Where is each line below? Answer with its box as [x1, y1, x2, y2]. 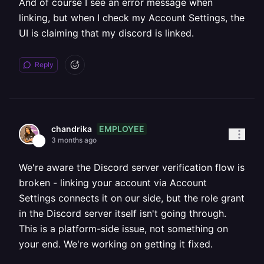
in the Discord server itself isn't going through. [19, 207, 226, 219]
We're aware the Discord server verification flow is [19, 161, 245, 173]
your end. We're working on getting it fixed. [19, 238, 213, 250]
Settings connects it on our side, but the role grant [19, 192, 245, 204]
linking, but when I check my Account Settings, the [19, 12, 245, 24]
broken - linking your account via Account [19, 177, 207, 189]
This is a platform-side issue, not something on [19, 223, 228, 235]
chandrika [51, 124, 92, 134]
